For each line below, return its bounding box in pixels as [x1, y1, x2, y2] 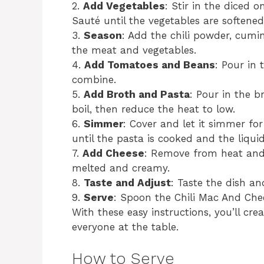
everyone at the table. [72, 220, 179, 233]
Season [84, 29, 122, 41]
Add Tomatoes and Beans [84, 58, 215, 71]
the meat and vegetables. [72, 44, 196, 56]
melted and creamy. [72, 161, 170, 174]
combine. [72, 73, 116, 85]
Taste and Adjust [84, 176, 171, 189]
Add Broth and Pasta [84, 88, 190, 100]
